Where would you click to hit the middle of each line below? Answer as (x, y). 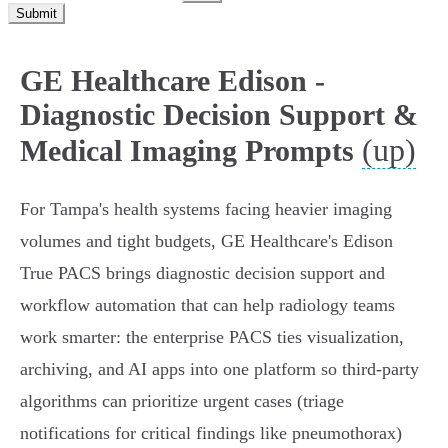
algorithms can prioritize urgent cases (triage (182, 401)
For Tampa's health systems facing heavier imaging (206, 209)
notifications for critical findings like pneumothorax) (211, 433)
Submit (36, 14)
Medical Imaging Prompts (187, 151)
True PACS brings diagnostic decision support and (202, 273)
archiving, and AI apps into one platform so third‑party (219, 369)
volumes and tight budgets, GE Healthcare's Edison (206, 241)
